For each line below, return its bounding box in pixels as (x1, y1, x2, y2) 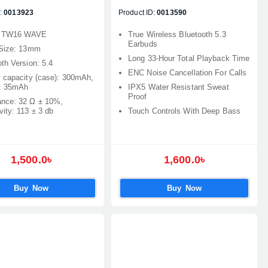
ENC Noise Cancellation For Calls (128, 68, 247, 77)
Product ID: (118, 8, 156, 17)
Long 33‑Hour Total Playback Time (128, 54, 250, 63)
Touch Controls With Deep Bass (128, 106, 240, 115)
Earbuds (128, 39, 157, 48)
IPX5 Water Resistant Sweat (128, 83, 229, 92)
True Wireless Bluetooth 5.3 (128, 30, 226, 39)
